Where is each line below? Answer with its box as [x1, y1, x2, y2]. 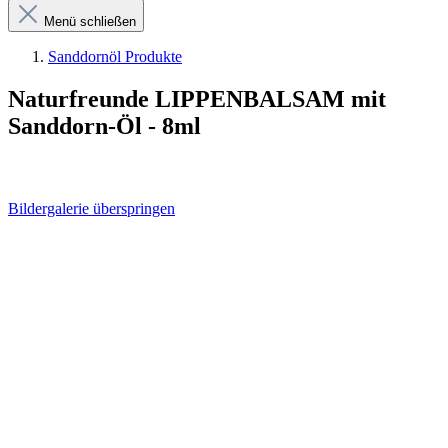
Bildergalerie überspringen [8, 199, 175, 217]
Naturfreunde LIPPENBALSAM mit [8, 85, 386, 112]
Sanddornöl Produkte [48, 48, 182, 65]
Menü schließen [40, 14, 136, 29]
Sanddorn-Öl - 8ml [8, 112, 201, 139]
